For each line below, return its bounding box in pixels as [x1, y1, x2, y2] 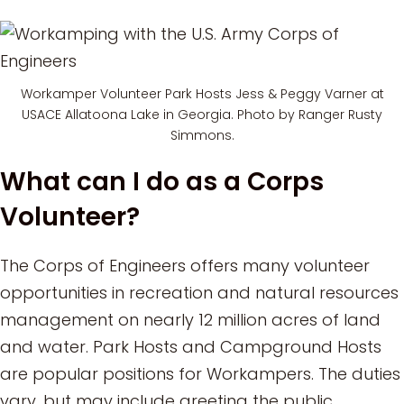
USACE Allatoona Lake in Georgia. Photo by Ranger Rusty [22, 106, 382, 124]
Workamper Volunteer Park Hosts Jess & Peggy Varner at [20, 85, 384, 104]
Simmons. [170, 126, 234, 145]
